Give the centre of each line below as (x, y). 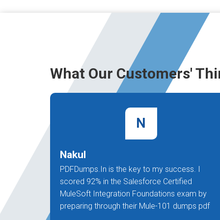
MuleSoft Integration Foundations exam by (133, 194)
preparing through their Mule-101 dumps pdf (135, 206)
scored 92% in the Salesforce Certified (126, 181)
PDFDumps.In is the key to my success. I (130, 169)
